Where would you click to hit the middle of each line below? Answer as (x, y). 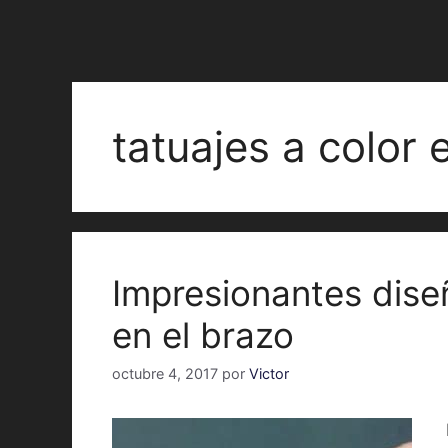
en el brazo (203, 335)
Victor (269, 374)
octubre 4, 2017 (165, 374)
